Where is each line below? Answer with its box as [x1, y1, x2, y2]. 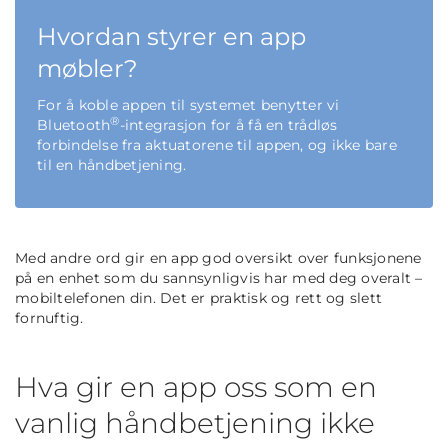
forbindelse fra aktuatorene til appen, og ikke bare [37, 136, 397, 155]
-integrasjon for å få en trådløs [119, 116, 338, 135]
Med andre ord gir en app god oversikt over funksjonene [15, 249, 422, 268]
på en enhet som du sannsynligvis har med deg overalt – [15, 269, 423, 288]
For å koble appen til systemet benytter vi [37, 96, 340, 115]
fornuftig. [15, 309, 84, 328]
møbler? [37, 54, 138, 84]
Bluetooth [37, 116, 111, 135]
